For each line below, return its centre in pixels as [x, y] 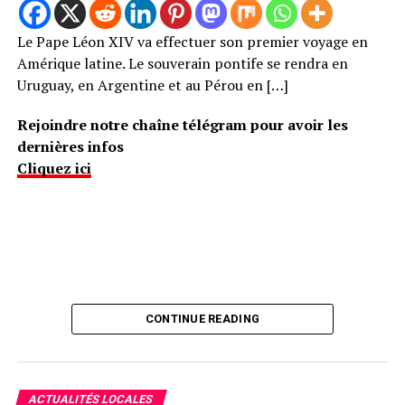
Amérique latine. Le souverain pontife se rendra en [182, 64]
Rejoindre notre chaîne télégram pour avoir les [182, 125]
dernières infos [70, 147]
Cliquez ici [54, 169]
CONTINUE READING [202, 319]
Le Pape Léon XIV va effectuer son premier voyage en [192, 42]
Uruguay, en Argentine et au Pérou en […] [152, 85]
